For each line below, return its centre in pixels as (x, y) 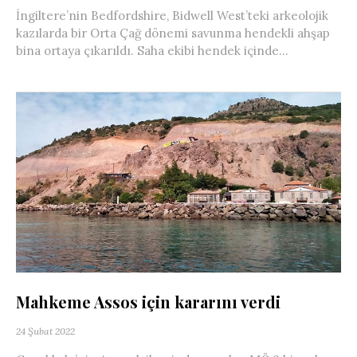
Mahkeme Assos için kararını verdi (148, 302)
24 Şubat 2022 (45, 331)
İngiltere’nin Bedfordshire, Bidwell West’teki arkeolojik (172, 15)
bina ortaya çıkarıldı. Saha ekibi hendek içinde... (152, 50)
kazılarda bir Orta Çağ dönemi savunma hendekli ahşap (173, 33)
